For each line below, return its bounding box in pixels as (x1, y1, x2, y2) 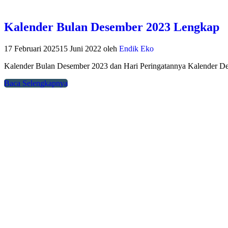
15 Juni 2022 (60, 44, 101, 53)
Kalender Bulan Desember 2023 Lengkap (4, 20, 219, 34)
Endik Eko (119, 44, 154, 53)
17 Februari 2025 (4, 44, 60, 53)
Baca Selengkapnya (4, 79, 68, 88)
